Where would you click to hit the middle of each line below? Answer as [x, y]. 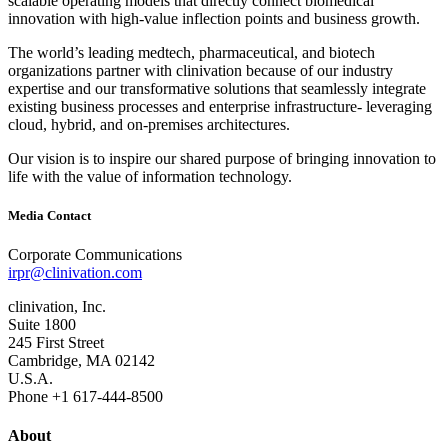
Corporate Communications [95, 255]
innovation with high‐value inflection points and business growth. [214, 18]
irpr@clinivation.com [75, 273]
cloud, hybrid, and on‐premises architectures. [149, 124]
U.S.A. [30, 379]
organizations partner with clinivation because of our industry [200, 70]
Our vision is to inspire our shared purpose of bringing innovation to [222, 158]
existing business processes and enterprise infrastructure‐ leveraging [220, 106]
